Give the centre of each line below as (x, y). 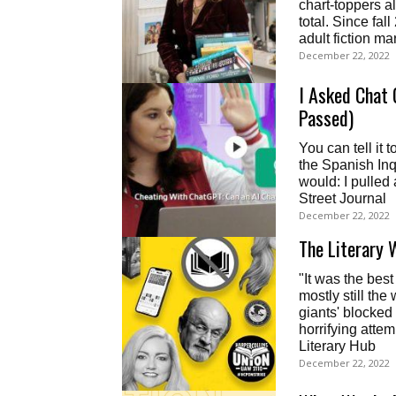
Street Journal (343, 198)
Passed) (326, 118)
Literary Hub (337, 346)
